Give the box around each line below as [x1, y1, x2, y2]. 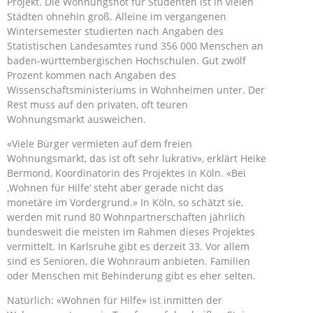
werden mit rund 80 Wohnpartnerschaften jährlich [7, 210, 245, 224]
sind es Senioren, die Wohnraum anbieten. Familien [7, 254, 250, 268]
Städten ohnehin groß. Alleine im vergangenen [7, 10, 226, 23]
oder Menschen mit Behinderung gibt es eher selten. [7, 269, 256, 282]
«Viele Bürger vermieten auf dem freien [7, 137, 192, 150]
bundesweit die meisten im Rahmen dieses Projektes [7, 225, 255, 238]
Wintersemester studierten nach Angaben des [7, 24, 224, 38]
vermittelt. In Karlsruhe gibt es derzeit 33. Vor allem [7, 240, 249, 253]
